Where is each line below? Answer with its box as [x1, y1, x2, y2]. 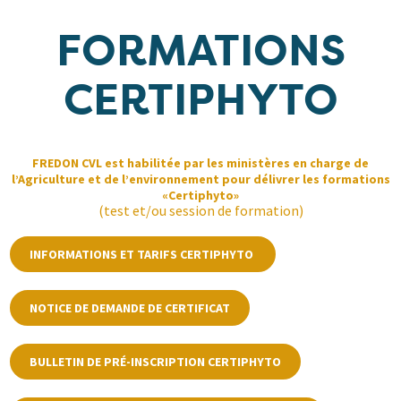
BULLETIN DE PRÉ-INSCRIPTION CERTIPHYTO [30, 354, 282, 371]
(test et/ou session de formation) [98, 201, 303, 220]
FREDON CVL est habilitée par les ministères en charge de [32, 155, 369, 172]
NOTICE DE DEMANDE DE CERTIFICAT [30, 300, 231, 317]
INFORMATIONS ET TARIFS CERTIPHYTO [30, 246, 257, 263]
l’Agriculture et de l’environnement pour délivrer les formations [11, 171, 390, 188]
